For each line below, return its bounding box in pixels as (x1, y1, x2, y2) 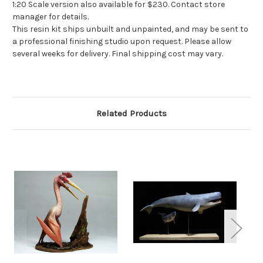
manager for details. (12, 12, 89, 22)
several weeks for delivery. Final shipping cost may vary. (12, 49, 223, 59)
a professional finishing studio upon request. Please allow (12, 36, 231, 47)
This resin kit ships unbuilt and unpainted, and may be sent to (12, 24, 248, 35)
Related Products (96, 108, 167, 119)
